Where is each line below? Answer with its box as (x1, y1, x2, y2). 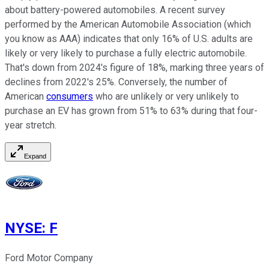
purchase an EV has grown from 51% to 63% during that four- (5, 105, 258, 117)
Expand (24, 153, 46, 160)
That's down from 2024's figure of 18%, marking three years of (5, 62, 264, 74)
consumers (46, 91, 93, 103)
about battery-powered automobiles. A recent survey (5, 4, 225, 16)
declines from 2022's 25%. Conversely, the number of (5, 76, 228, 88)
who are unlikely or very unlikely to (93, 91, 239, 103)
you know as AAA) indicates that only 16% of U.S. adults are (5, 33, 253, 45)
